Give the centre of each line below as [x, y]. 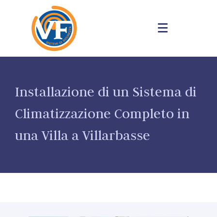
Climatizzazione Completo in [102, 114]
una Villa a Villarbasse [83, 135]
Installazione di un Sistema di [106, 92]
